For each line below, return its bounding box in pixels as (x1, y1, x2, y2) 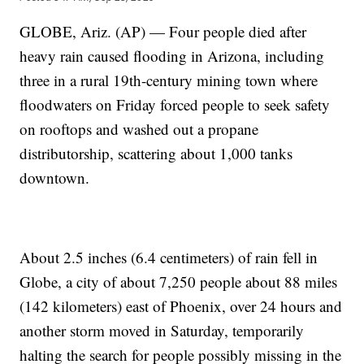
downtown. (19, 167, 90, 188)
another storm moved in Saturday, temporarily (19, 320, 305, 341)
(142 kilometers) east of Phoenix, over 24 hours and (19, 296, 343, 317)
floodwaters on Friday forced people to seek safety (19, 94, 331, 115)
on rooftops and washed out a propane (19, 119, 259, 140)
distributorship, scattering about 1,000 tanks (19, 143, 293, 164)
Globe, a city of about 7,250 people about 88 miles (19, 271, 338, 292)
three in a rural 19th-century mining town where (19, 70, 318, 91)
